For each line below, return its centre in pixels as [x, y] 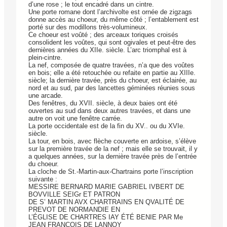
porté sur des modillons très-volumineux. [88, 27]
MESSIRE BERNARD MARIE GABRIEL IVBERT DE [106, 187]
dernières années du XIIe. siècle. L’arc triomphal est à [107, 50]
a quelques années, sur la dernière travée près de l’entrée [112, 157]
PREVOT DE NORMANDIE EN [74, 210]
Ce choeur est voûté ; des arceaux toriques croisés [103, 35]
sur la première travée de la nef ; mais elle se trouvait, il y [113, 149]
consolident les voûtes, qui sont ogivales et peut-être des [112, 43]
